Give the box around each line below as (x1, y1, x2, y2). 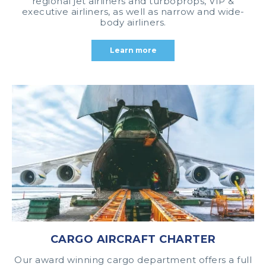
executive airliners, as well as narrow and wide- (21, 6, 245, 17)
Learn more (109, 46, 157, 55)
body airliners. (100, 17, 166, 28)
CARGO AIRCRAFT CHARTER (50, 232, 216, 246)
